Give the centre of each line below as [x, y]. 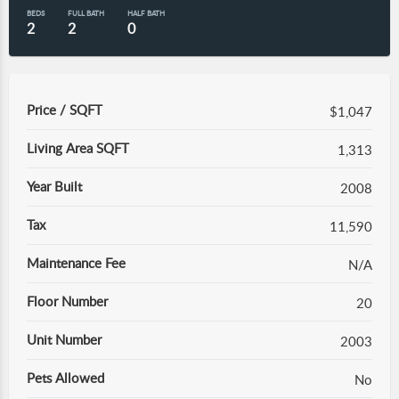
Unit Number [64, 339]
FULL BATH [86, 13]
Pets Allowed [65, 378]
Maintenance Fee [76, 263]
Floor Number [67, 301]
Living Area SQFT [78, 148]
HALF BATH [146, 13]
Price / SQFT [65, 110]
